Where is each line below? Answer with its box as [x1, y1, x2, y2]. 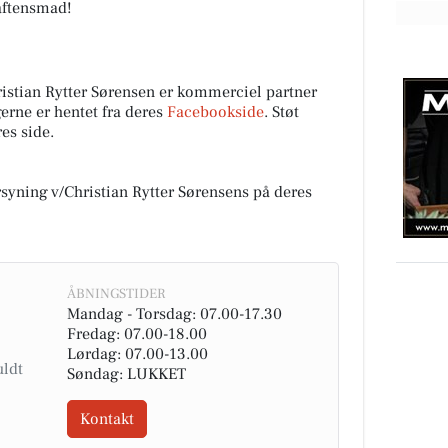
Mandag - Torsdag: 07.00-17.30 [66, 304, 282, 324]
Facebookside [167, 102, 264, 122]
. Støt [264, 102, 299, 122]
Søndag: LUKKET [66, 364, 186, 384]
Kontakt [79, 409, 134, 429]
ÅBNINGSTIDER [66, 285, 165, 303]
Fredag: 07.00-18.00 [66, 324, 207, 344]
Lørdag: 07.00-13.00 [66, 344, 208, 364]
